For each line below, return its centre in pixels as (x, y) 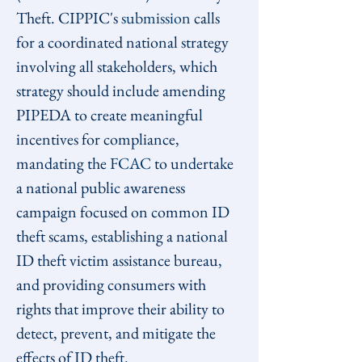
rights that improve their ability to (122, 309)
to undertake (194, 163)
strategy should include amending (122, 90)
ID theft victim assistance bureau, (121, 260)
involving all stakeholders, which (118, 66)
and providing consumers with (113, 284)
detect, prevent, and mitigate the (118, 333)
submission (156, 18)
